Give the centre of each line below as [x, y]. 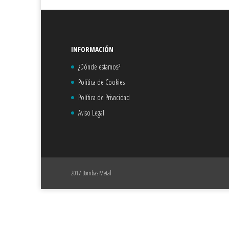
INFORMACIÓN [93, 49]
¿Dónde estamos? [99, 66]
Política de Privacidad [104, 97]
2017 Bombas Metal [91, 173]
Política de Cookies [102, 82]
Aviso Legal [91, 112]
